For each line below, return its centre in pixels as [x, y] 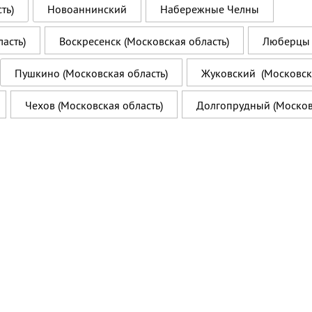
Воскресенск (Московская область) [144, 41]
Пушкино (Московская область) [91, 73]
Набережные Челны [210, 9]
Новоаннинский [87, 9]
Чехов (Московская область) [94, 105]
